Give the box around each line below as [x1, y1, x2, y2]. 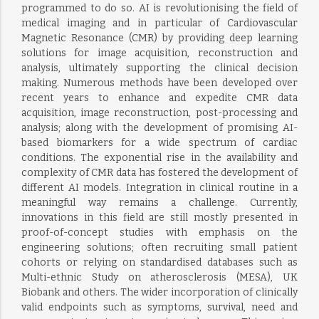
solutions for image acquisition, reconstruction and [21, 47, 298, 59]
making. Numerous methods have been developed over [21, 77, 298, 89]
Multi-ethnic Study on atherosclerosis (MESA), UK [21, 271, 298, 283]
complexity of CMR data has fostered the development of [21, 167, 298, 179]
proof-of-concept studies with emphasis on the [21, 226, 298, 239]
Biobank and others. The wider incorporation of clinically [21, 286, 298, 298]
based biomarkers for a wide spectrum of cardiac [21, 137, 298, 149]
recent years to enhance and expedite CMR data [21, 92, 298, 104]
